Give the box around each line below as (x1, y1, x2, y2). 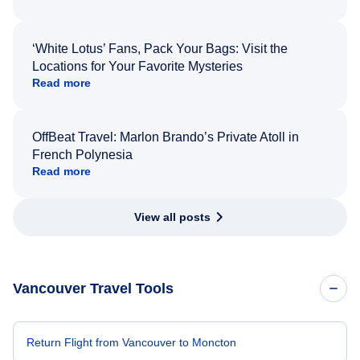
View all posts (133, 210, 211, 223)
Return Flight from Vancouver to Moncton (27, 335, 236, 349)
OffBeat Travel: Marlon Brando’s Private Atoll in (32, 129, 299, 144)
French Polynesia (32, 147, 133, 162)
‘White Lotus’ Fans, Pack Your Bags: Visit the (32, 41, 288, 55)
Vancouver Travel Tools (13, 280, 174, 297)
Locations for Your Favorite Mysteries (32, 59, 243, 73)
